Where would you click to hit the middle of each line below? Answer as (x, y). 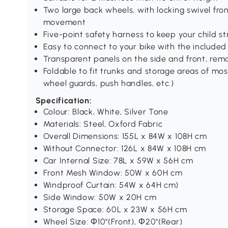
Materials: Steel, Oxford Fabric (103, 124)
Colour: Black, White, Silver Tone (106, 112)
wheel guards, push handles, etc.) (108, 83)
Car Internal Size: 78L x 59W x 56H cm (118, 161)
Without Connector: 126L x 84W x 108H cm (125, 149)
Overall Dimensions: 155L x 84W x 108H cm (125, 136)
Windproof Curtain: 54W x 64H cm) (111, 185)
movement (64, 22)
